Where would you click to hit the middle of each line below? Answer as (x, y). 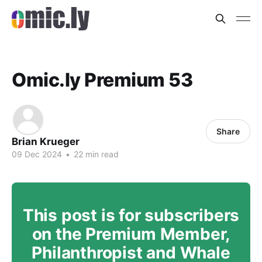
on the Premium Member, (131, 234)
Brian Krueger (46, 142)
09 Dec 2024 (37, 154)
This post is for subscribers (131, 215)
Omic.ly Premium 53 (102, 80)
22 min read (95, 154)
